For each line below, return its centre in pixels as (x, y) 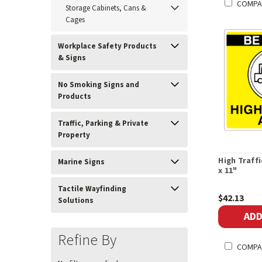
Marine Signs (81, 162)
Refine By (87, 240)
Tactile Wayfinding (92, 189)
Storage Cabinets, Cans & (106, 8)
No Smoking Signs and (99, 85)
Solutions (76, 201)
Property (74, 135)
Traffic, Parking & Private (103, 123)
